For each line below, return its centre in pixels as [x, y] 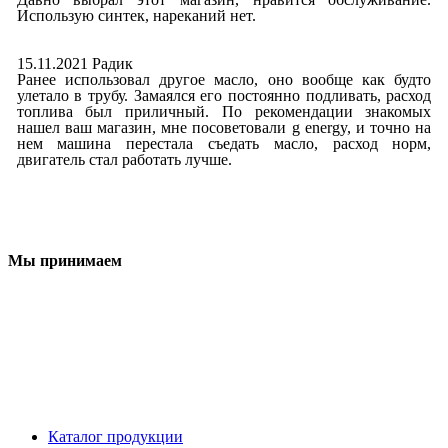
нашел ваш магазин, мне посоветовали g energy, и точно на [224, 127]
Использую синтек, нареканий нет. [136, 15]
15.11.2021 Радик [74, 63]
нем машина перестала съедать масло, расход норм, [224, 143]
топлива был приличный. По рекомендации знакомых [224, 111]
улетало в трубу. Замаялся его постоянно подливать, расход [224, 95]
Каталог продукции [115, 436]
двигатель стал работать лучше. [124, 159]
